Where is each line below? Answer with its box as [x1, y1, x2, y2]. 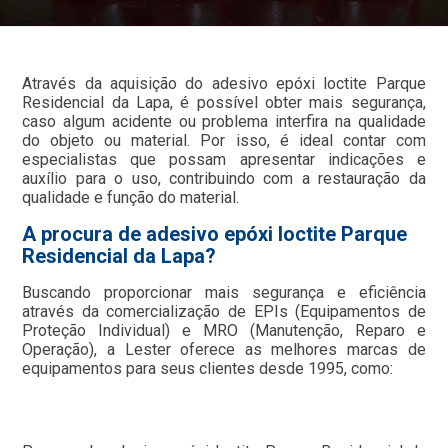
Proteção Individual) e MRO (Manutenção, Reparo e [22, 320, 426, 340]
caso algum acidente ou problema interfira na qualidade [22, 111, 426, 131]
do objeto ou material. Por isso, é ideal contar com [22, 130, 426, 150]
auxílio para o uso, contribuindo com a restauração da [22, 168, 426, 188]
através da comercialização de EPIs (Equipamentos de [22, 301, 426, 321]
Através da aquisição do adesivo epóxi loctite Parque [22, 73, 426, 93]
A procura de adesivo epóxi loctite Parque [22, 221, 408, 246]
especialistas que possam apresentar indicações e [22, 149, 426, 169]
